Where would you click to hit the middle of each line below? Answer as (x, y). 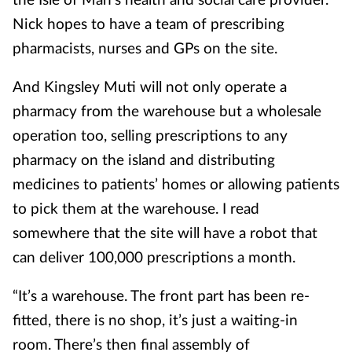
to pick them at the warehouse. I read (136, 208)
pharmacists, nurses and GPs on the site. (145, 48)
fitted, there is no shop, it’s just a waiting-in (155, 319)
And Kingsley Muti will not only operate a (150, 86)
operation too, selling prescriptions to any (150, 135)
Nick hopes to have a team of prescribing (148, 23)
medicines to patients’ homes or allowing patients (176, 183)
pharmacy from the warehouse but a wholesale (167, 110)
